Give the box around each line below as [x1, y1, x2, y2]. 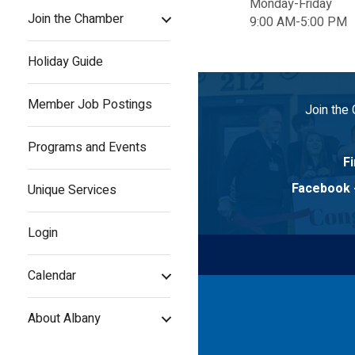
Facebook [291, 178, 350, 198]
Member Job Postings [28, 95, 152, 115]
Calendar [28, 266, 76, 286]
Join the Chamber [28, 10, 124, 29]
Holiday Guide [28, 52, 103, 72]
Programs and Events [28, 138, 147, 158]
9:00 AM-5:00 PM [250, 13, 347, 32]
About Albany [28, 309, 101, 329]
